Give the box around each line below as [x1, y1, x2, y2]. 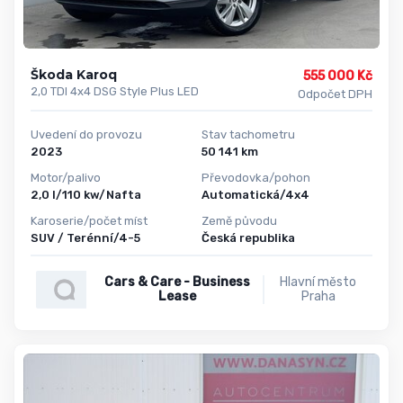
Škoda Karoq [31, 67, 117, 84]
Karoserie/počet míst [31, 213, 148, 228]
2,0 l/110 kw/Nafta [31, 187, 141, 201]
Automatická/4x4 [201, 187, 309, 201]
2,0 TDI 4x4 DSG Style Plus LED [31, 85, 199, 99]
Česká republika [201, 230, 295, 245]
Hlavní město [280, 273, 357, 290]
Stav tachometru [201, 128, 295, 142]
